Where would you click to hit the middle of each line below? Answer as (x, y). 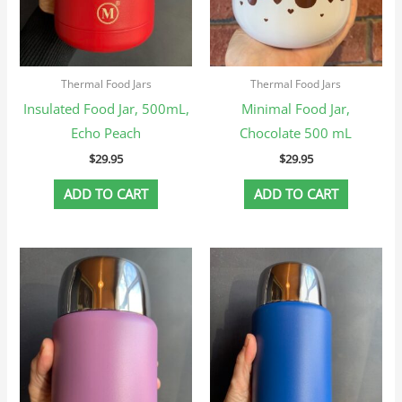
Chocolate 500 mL (296, 132)
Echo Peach (106, 132)
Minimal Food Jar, (296, 108)
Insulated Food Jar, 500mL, (106, 108)
